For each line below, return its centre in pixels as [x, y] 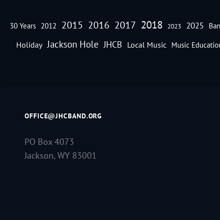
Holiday [29, 45]
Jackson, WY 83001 [61, 156]
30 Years [23, 26]
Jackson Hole [73, 44]
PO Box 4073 [49, 142]
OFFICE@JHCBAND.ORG [64, 116]
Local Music [147, 45]
